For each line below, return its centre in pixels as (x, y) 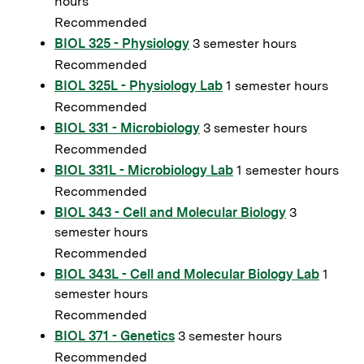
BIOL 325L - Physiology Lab (139, 86)
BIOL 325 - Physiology (122, 43)
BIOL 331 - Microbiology (127, 128)
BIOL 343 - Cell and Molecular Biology (170, 212)
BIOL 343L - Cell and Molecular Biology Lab (187, 274)
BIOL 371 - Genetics (115, 336)
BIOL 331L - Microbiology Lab (144, 170)
